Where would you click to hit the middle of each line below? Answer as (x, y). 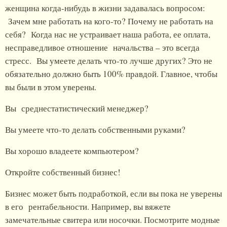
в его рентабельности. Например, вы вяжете (88, 207)
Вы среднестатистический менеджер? (77, 108)
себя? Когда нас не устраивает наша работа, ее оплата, (108, 34)
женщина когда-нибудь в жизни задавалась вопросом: (105, 8)
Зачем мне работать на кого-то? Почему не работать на (109, 21)
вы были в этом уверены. (53, 87)
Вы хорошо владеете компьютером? (72, 151)
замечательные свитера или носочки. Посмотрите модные (112, 220)
